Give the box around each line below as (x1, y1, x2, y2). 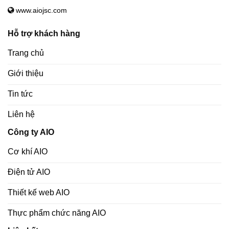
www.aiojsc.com (14, 6, 67, 14)
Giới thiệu (8, 68, 43, 78)
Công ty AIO (8, 127, 54, 136)
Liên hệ (8, 109, 35, 119)
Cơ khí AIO (8, 147, 48, 156)
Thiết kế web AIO (8, 188, 70, 197)
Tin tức (8, 89, 33, 98)
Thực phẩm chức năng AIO (8, 208, 106, 217)
